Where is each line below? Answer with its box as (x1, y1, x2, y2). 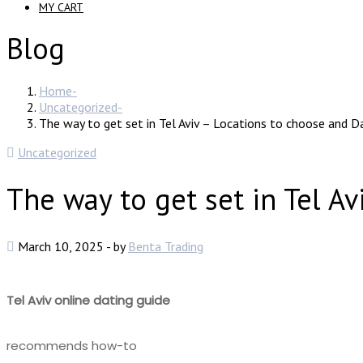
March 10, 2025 (15, 237, 106, 254)
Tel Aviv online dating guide (6, 291, 170, 309)
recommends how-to (6, 336, 137, 354)
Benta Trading (128, 237, 203, 254)
